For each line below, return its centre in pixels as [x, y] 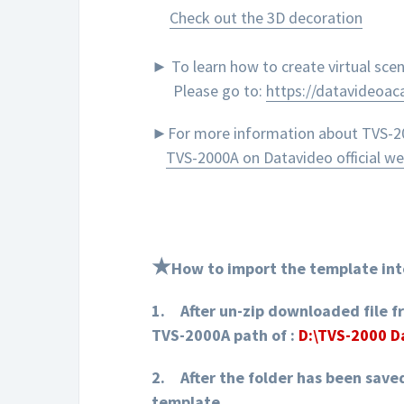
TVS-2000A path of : [225, 335]
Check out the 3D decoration [266, 18]
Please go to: [209, 91]
